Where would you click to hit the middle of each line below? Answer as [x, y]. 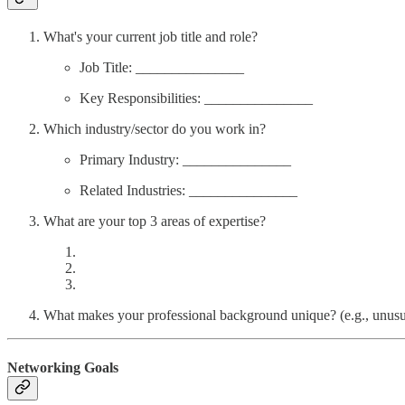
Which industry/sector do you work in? [155, 129]
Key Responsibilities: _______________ [196, 99]
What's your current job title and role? [151, 37]
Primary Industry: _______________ [185, 160]
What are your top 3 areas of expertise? [155, 221]
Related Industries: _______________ [188, 191]
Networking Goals [63, 367]
